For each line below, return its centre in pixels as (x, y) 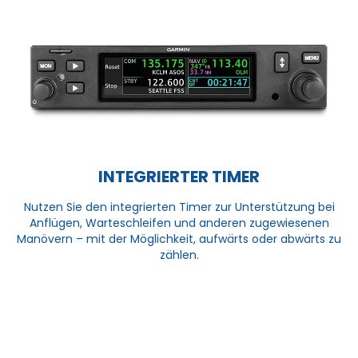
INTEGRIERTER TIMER (179, 176)
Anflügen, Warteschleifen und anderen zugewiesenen (179, 223)
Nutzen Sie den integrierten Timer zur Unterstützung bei (179, 207)
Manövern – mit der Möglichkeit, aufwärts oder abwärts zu (179, 239)
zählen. (179, 255)
